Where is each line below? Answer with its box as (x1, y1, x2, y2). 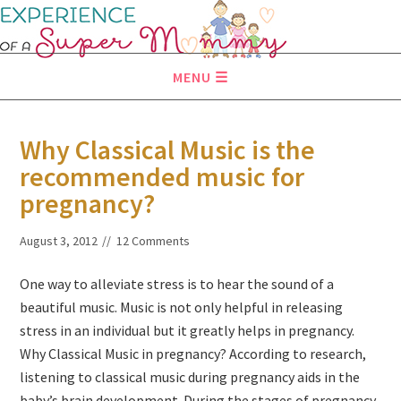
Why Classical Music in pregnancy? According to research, (20, 345, 367, 363)
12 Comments (116, 233, 191, 249)
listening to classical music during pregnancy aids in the (20, 368, 361, 386)
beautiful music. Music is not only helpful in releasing (20, 298, 344, 316)
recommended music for (20, 159, 305, 193)
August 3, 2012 (20, 233, 98, 249)
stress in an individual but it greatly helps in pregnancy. (20, 321, 355, 339)
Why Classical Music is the (20, 132, 316, 166)
